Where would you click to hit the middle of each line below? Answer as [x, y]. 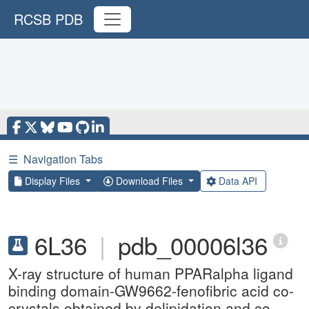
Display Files [52, 181]
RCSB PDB [48, 19]
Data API [238, 181]
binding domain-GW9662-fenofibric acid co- [151, 290]
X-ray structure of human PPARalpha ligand [151, 273]
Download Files [149, 181]
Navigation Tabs [63, 159]
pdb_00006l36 [193, 245]
